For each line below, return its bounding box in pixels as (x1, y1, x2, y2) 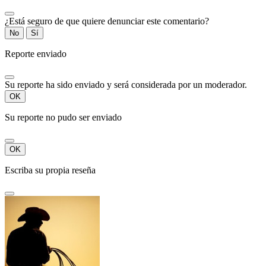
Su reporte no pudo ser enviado (5, 112, 122, 123)
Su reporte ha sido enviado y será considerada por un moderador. (5, 80, 247, 90)
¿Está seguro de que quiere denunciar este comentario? (5, 16, 209, 27)
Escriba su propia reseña (5, 165, 96, 176)
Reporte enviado (5, 49, 66, 59)
